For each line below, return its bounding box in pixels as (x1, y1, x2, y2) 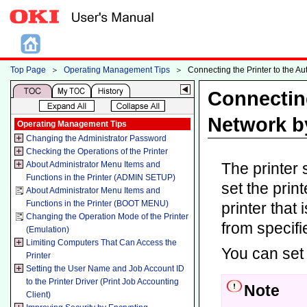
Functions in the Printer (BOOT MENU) (26, 199, 169, 208)
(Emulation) (26, 225, 70, 234)
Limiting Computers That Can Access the (26, 238, 177, 247)
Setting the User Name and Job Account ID (26, 264, 185, 273)
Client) (26, 290, 51, 299)
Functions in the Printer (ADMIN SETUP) (26, 173, 176, 182)
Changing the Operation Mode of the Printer (26, 212, 189, 221)
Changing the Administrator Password (26, 134, 167, 143)
